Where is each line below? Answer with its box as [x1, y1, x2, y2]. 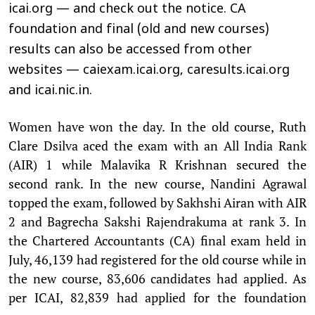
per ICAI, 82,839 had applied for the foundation [8, 288, 307, 306]
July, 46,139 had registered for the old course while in [8, 250, 307, 268]
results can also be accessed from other [8, 41, 252, 58]
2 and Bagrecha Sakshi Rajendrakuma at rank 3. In [8, 212, 307, 230]
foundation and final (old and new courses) [8, 21, 269, 38]
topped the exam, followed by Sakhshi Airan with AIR [8, 193, 307, 211]
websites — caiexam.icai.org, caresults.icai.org [8, 62, 290, 79]
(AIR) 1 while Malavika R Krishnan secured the [8, 155, 307, 173]
